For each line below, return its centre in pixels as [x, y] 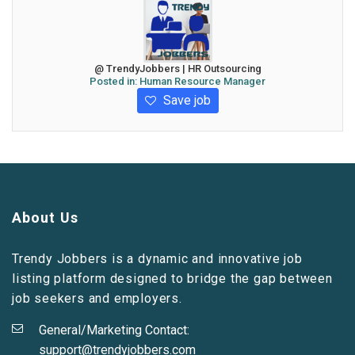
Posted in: [115, 81]
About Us [45, 218]
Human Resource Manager [202, 81]
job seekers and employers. [97, 298]
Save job [185, 100]
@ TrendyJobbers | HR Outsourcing [177, 69]
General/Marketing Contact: [114, 330]
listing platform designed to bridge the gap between [172, 279]
